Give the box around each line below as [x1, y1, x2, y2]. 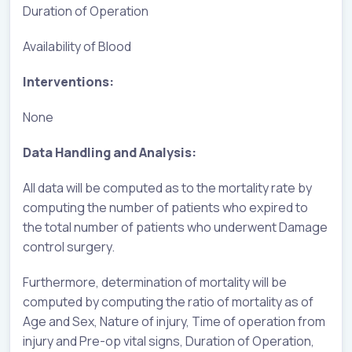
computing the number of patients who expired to [23, 198, 308, 216]
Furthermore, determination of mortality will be [23, 273, 287, 291]
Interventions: [23, 72, 114, 90]
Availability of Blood [23, 37, 131, 55]
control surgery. [23, 237, 115, 255]
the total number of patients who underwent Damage [23, 218, 328, 236]
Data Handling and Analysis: [23, 143, 196, 161]
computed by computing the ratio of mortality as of [23, 292, 313, 310]
